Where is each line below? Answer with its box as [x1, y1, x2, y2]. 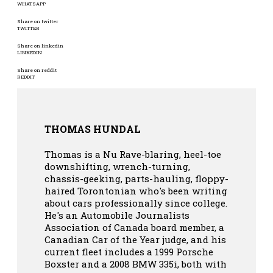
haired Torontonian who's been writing [44, 185, 227, 197]
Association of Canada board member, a [44, 221, 224, 234]
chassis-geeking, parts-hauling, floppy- [44, 172, 229, 185]
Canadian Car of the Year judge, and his [44, 233, 226, 246]
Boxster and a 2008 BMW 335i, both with [44, 258, 227, 271]
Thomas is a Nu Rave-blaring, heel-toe [44, 148, 221, 161]
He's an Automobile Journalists [44, 209, 190, 222]
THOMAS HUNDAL [44, 122, 141, 136]
